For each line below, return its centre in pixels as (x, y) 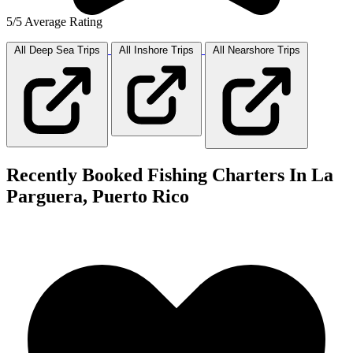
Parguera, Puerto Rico (98, 196)
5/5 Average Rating (54, 21)
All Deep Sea (44, 50)
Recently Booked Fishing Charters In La (170, 175)
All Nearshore (243, 50)
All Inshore (143, 50)
